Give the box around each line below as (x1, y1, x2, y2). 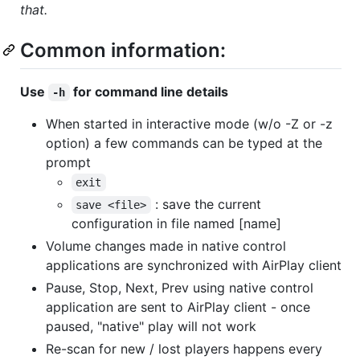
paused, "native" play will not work (46, 318, 256, 335)
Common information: (20, 38, 226, 62)
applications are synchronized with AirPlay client (46, 257, 342, 274)
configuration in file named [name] (72, 215, 281, 232)
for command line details (69, 84, 228, 100)
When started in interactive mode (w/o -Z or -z (46, 116, 333, 133)
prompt (46, 154, 91, 171)
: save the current (150, 196, 265, 213)
